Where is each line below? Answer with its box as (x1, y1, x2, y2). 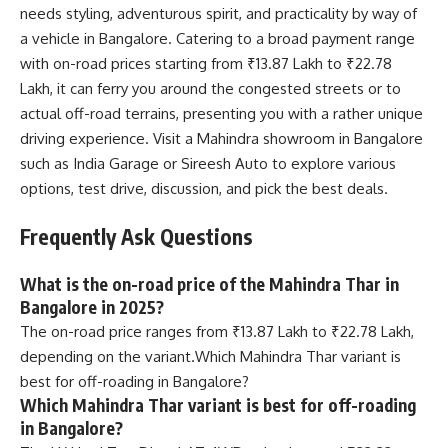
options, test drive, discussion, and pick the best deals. (20, 178, 388, 198)
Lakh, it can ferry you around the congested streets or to (20, 78, 401, 98)
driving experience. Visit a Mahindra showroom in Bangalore (20, 128, 423, 148)
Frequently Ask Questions (20, 223, 253, 251)
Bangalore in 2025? (20, 295, 164, 318)
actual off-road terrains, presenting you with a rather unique (20, 103, 423, 123)
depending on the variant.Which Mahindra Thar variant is (20, 346, 401, 366)
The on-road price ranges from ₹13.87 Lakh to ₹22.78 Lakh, (20, 321, 414, 341)
